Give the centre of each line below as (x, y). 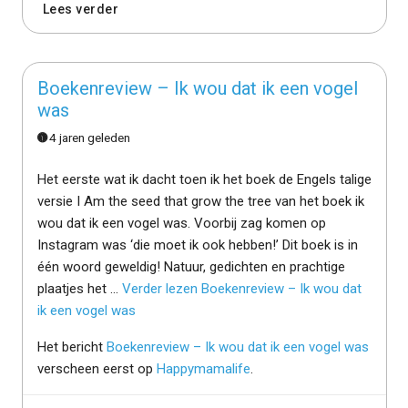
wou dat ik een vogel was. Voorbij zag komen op (181, 223)
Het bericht (71, 347)
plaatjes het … (79, 288)
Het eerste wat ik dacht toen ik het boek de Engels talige (204, 179)
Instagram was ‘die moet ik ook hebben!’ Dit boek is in (197, 245)
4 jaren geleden (90, 137)
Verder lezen (161, 288)
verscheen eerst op (97, 368)
